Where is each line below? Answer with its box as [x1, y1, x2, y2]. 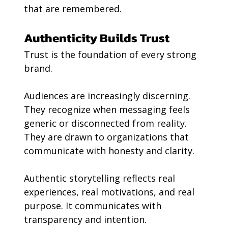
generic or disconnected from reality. [23, 117, 189, 130]
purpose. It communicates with [23, 199, 164, 212]
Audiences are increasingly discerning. [23, 90, 193, 102]
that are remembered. [23, 3, 122, 15]
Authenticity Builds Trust [23, 29, 169, 47]
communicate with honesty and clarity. [23, 145, 194, 157]
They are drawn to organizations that [23, 131, 191, 144]
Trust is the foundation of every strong [23, 48, 199, 61]
